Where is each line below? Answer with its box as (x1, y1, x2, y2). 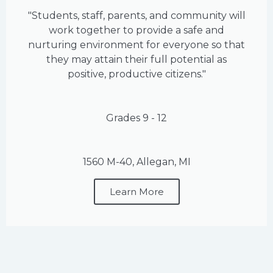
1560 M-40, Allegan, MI (82, 156, 191, 168)
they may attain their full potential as (46, 54, 227, 66)
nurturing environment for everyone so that (28, 39, 245, 51)
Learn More (109, 186, 164, 198)
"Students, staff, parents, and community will (27, 10, 246, 22)
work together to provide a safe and (49, 24, 224, 37)
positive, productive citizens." (67, 68, 206, 80)
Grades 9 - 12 (106, 112, 167, 124)
